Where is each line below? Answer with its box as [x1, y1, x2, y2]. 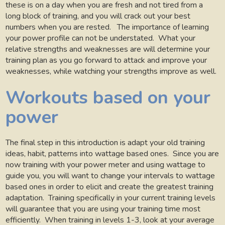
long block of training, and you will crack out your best [6, 11, 191, 22]
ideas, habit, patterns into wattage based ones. [6, 148, 169, 159]
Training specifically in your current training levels [48, 192, 216, 203]
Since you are [173, 148, 219, 159]
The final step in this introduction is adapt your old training [6, 137, 205, 148]
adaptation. [6, 192, 45, 203]
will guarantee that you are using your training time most [6, 203, 201, 214]
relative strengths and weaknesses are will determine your [6, 44, 210, 55]
